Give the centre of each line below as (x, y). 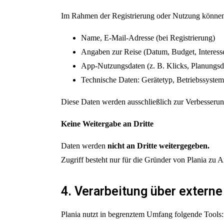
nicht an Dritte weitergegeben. (158, 146)
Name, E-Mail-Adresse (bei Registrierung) (148, 38)
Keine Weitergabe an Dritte (107, 124)
